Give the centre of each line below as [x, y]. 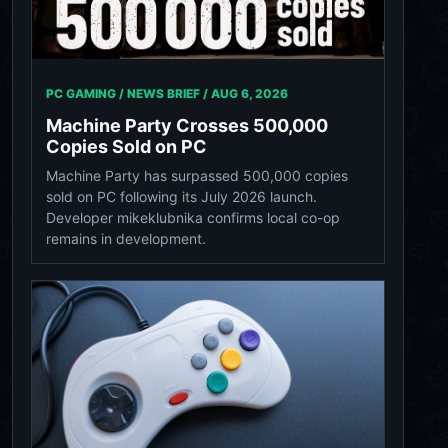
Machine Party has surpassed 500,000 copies [197, 175]
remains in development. [126, 238]
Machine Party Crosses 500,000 [187, 125]
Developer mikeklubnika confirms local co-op [193, 217]
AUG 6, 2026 [249, 93]
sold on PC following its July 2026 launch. [181, 196]
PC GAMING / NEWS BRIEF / [128, 93]
